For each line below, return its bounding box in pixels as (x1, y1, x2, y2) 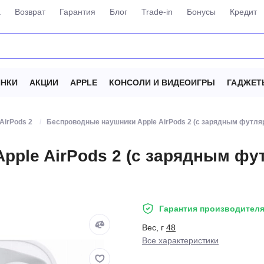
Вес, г (142, 223, 166, 232)
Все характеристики (142, 236, 219, 245)
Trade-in (141, 7, 173, 16)
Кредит (229, 7, 257, 16)
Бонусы (186, 7, 216, 16)
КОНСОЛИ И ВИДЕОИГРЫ (109, 78, 215, 87)
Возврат (14, 7, 45, 16)
